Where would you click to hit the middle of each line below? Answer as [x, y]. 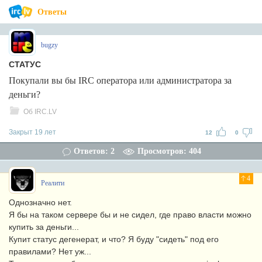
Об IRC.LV [40, 112]
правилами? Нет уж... [50, 251]
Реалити [53, 183]
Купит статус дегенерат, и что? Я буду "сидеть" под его [114, 239]
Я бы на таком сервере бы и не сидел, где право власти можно [130, 215]
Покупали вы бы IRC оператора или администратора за [120, 80]
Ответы [52, 12]
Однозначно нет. [40, 202]
